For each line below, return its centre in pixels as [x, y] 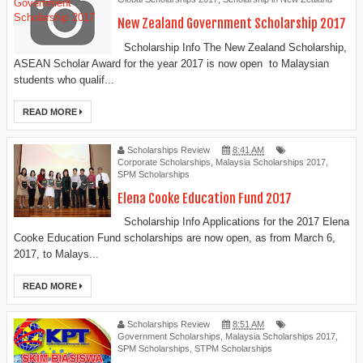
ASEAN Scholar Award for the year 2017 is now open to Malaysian [171, 63]
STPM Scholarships [233, 349]
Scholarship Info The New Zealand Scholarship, [232, 47]
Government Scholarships [169, 337]
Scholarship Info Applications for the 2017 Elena [233, 222]
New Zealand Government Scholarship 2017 [232, 24]
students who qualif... [64, 79]
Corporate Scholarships [164, 162]
